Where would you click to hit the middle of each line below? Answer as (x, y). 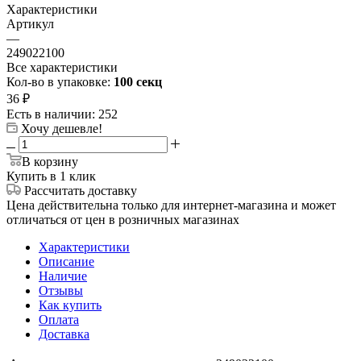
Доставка (64, 334)
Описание (66, 261)
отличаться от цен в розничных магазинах (123, 219)
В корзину (50, 161)
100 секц (138, 81)
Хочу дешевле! (62, 128)
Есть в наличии (49, 114)
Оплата (59, 319)
